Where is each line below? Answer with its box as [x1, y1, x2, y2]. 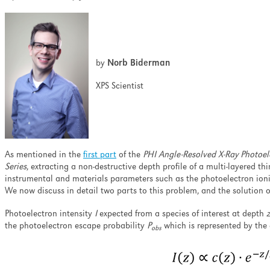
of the [116, 151, 143, 160]
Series [5, 163, 27, 172]
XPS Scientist [89, 82, 143, 92]
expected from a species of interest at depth [97, 210, 266, 219]
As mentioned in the [5, 151, 83, 160]
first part [83, 151, 116, 160]
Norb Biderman [107, 59, 170, 69]
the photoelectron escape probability [5, 222, 147, 231]
